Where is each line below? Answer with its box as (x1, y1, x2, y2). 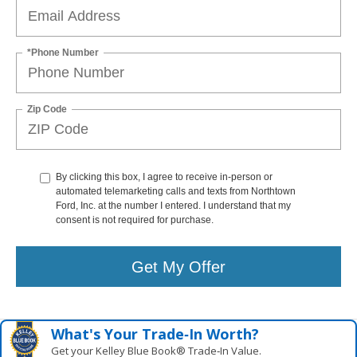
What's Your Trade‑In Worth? (51, 324, 260, 344)
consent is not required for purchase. (56, 214, 214, 226)
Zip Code (27, 103, 67, 115)
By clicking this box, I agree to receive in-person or (56, 171, 273, 183)
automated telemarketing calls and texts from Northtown (56, 186, 296, 198)
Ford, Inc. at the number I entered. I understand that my (56, 200, 291, 212)
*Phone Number (27, 46, 99, 58)
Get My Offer (131, 257, 226, 276)
